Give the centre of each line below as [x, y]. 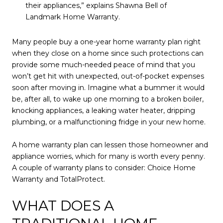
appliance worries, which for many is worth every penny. [109, 156]
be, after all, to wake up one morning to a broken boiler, [108, 99]
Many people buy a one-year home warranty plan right [106, 42]
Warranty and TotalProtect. [58, 179]
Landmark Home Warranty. [72, 17]
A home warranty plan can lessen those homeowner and [110, 145]
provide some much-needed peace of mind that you [104, 64]
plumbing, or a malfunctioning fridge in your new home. [109, 122]
